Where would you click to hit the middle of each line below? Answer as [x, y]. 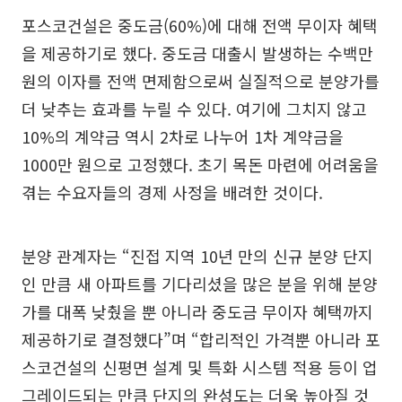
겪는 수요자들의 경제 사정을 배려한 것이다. [172, 192]
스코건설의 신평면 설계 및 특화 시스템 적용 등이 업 [200, 367]
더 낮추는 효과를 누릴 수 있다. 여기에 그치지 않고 [194, 109]
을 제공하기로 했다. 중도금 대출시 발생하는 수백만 [197, 53]
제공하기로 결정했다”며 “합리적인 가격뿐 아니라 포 [201, 339]
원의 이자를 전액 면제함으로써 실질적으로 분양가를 [201, 81]
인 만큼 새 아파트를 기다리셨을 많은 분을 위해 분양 [200, 284]
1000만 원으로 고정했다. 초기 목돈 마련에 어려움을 [200, 164]
